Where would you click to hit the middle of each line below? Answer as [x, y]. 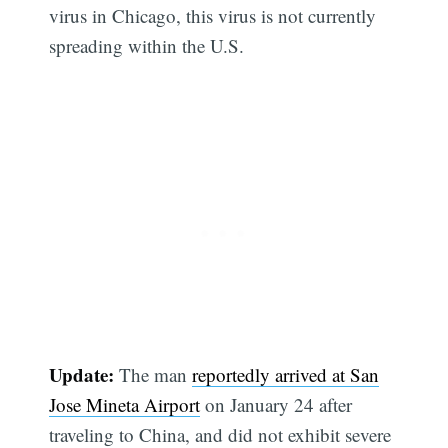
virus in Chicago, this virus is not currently [213, 16]
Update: [82, 374]
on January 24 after [276, 404]
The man [153, 374]
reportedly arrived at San [286, 374]
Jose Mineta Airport [125, 404]
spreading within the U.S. [147, 46]
